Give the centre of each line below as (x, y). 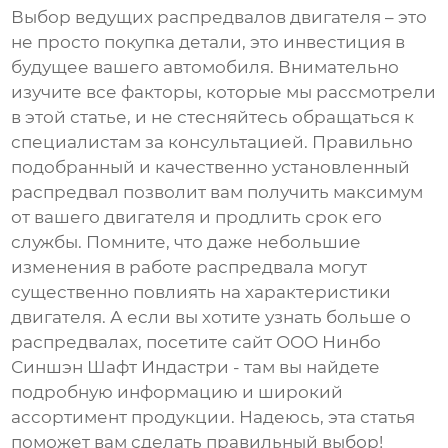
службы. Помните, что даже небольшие (186, 242)
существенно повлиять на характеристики (201, 292)
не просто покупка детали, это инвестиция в (208, 42)
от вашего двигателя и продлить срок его (197, 217)
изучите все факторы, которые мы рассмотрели (224, 92)
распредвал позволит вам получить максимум (217, 192)
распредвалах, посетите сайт (144, 342)
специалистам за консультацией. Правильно (212, 142)
